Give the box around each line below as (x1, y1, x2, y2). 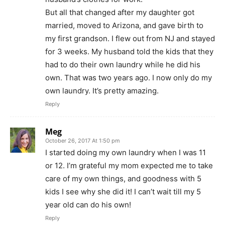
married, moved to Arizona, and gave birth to (45, 20, 203, 30)
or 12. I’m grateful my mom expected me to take (45, 160, 213, 170)
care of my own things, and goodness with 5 (45, 173, 201, 183)
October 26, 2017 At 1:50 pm (45, 137, 120, 144)
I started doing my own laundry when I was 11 (45, 147, 206, 157)
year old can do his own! (45, 199, 131, 209)
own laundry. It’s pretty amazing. (45, 85, 159, 95)
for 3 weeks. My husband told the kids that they (45, 46, 213, 56)
